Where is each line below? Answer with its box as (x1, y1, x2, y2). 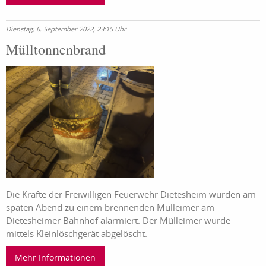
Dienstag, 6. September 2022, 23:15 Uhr (6, 24, 126, 34)
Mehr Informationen (15, 251, 96, 263)
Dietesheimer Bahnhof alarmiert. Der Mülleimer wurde (6, 214, 230, 226)
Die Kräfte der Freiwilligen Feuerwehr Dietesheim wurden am (6, 188, 256, 200)
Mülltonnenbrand (6, 40, 106, 59)
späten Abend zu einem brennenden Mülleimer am (6, 201, 214, 213)
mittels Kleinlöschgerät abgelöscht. (6, 227, 150, 239)
